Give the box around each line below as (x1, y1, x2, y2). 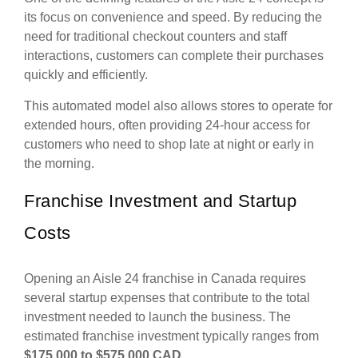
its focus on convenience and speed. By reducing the (24, 10, 322, 25)
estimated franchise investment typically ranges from (24, 329, 319, 344)
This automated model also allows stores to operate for (24, 99, 332, 113)
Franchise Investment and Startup (24, 191, 296, 212)
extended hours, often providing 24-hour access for (24, 118, 310, 133)
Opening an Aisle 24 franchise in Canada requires (24, 272, 306, 286)
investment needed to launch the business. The (24, 310, 291, 324)
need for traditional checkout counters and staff (24, 30, 287, 44)
